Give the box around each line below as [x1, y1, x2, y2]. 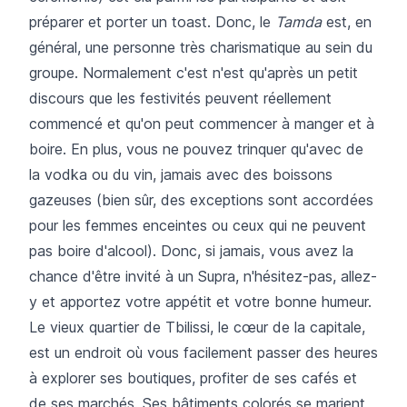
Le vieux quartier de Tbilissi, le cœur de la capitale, [29, 317, 365, 336]
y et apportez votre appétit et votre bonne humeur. [29, 292, 372, 311]
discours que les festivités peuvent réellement [29, 88, 332, 107]
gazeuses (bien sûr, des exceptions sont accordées [29, 190, 373, 209]
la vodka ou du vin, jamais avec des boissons [29, 164, 333, 184]
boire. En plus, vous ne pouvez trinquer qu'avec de [29, 139, 363, 158]
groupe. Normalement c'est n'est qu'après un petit [29, 63, 358, 82]
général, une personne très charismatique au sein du [29, 37, 372, 56]
